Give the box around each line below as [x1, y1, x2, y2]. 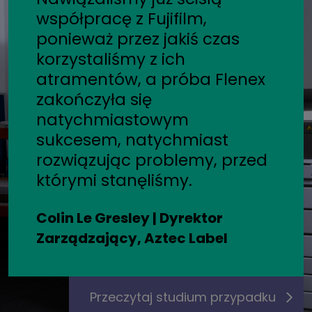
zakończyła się [36, 88, 152, 111]
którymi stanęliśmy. [36, 169, 192, 192]
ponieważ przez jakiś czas [36, 27, 240, 50]
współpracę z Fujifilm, [36, 7, 207, 30]
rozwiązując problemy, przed [36, 148, 267, 171]
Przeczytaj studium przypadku [90, 288, 276, 306]
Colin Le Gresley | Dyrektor [36, 208, 223, 228]
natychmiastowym [36, 108, 189, 131]
